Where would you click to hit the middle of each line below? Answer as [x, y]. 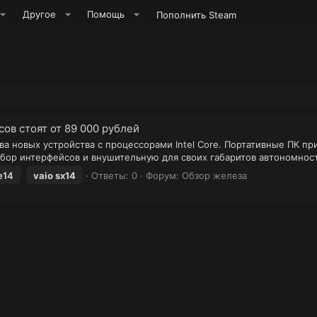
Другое [40, 14]
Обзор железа [214, 176]
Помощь [106, 14]
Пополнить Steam [196, 15]
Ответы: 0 [114, 176]
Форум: [164, 176]
